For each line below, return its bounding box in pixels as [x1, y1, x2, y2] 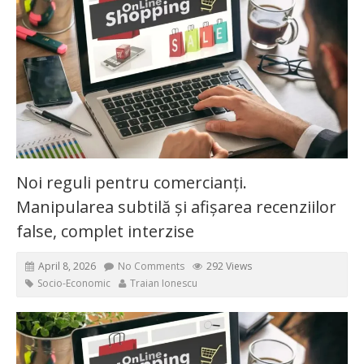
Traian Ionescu [130, 275, 197, 290]
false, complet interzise [16, 219, 194, 242]
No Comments [118, 258, 184, 273]
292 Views [206, 258, 252, 273]
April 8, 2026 [38, 258, 96, 273]
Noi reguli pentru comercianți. [16, 171, 247, 193]
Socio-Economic [37, 275, 110, 290]
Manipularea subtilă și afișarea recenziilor [16, 195, 336, 218]
